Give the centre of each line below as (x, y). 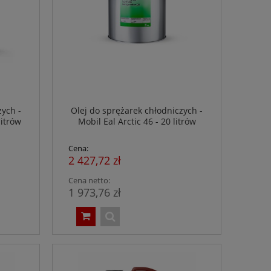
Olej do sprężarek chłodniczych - (137, 110)
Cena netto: (89, 181)
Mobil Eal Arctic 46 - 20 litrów (137, 121)
